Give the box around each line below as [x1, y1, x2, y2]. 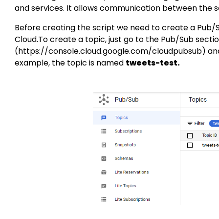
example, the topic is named [15, 57, 126, 68]
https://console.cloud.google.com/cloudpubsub [18, 45, 202, 57]
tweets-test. [126, 57, 180, 68]
